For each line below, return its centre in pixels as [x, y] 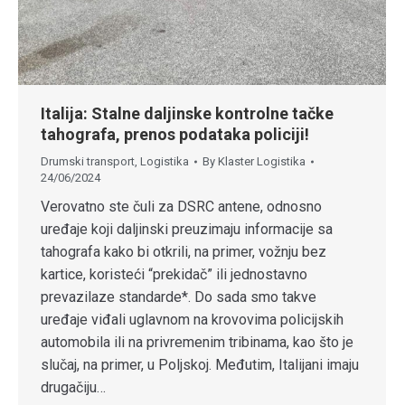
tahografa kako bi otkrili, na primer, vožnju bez [184, 252]
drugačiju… [73, 388]
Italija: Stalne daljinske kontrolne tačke [187, 114]
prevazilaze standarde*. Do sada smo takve [179, 297]
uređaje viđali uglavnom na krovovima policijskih [192, 320]
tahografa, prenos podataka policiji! [175, 135]
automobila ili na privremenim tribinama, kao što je [197, 343]
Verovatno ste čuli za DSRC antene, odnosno [181, 207]
